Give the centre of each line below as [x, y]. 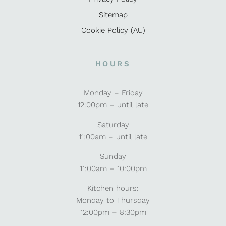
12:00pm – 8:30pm [113, 213]
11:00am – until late [113, 137]
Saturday [113, 125]
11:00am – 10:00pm [113, 169]
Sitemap [113, 14]
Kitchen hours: [113, 188]
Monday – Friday [113, 93]
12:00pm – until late [113, 105]
